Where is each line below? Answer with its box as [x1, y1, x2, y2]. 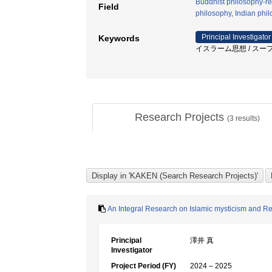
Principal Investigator [202, 33, 271, 41]
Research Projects [134, 111, 227, 123]
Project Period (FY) [111, 262, 176, 270]
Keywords [98, 33, 140, 43]
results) [233, 114, 260, 123]
